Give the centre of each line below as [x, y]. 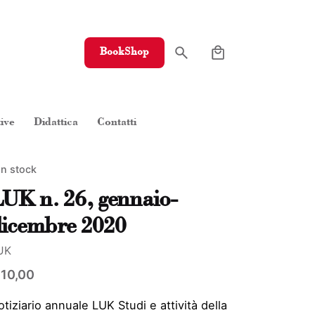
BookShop [124, 52]
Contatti [117, 123]
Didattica [56, 123]
